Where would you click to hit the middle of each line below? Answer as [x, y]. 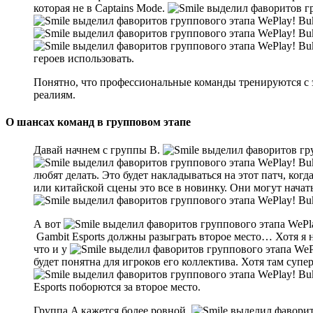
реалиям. [54, 95]
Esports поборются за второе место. [117, 286]
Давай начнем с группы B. [98, 150]
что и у [52, 249]
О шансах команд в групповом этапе [98, 122]
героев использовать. [84, 59]
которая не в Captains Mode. [101, 8]
